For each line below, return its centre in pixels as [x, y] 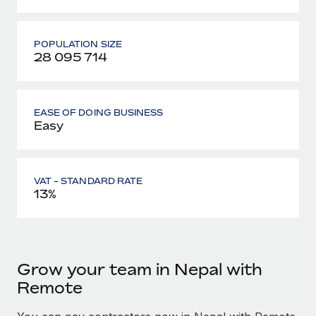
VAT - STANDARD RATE [88, 181]
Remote [50, 287]
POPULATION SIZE [78, 44]
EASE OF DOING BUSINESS [99, 112]
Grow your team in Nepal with [140, 269]
